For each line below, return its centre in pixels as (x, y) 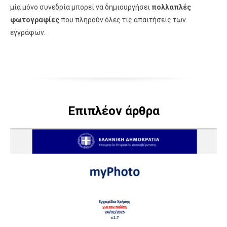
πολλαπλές (171, 7)
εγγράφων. (28, 32)
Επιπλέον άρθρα (113, 111)
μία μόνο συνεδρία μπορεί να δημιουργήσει (81, 7)
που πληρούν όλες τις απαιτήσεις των (123, 20)
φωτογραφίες (35, 20)
